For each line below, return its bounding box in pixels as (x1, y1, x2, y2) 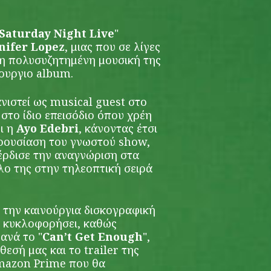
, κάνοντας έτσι (79, 121, 157, 135)
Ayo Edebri (16, 121, 79, 135)
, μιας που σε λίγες (65, 39, 160, 54)
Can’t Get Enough (42, 229, 143, 244)
